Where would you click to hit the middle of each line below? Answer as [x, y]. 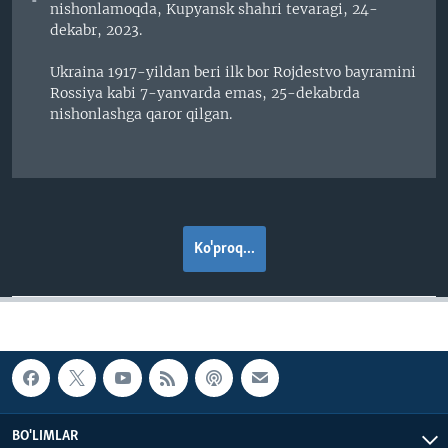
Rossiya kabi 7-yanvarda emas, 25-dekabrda [205, 93]
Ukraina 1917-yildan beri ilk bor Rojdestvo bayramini [233, 72]
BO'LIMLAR [45, 436]
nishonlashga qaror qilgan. [141, 114]
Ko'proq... [224, 248]
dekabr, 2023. [96, 30]
